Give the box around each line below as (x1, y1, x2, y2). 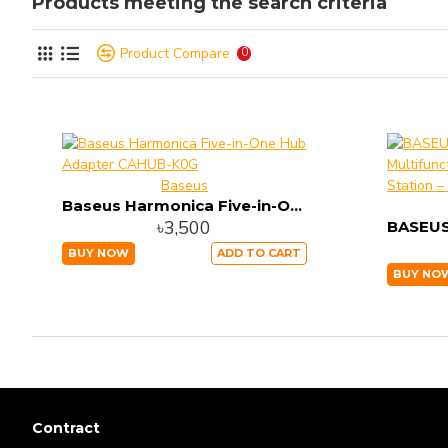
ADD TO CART (216, 246, 301, 260)
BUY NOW (68, 246, 129, 260)
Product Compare (120, 44, 230, 63)
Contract (32, 419, 100, 438)
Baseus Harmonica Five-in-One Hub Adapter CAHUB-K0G (290, 196, 302, 215)
